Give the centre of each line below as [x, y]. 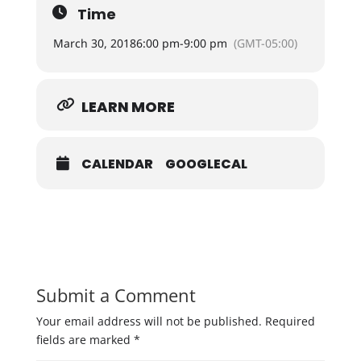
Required [290, 321]
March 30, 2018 [94, 43]
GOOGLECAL [206, 164]
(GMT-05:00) [265, 43]
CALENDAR [117, 164]
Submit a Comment [116, 295]
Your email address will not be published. [149, 321]
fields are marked [85, 340]
